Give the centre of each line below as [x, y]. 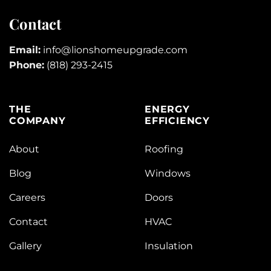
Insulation [169, 246]
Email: [25, 50]
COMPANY [38, 120]
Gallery [25, 246]
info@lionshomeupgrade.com [115, 50]
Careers [27, 198]
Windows [168, 174]
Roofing [164, 149]
